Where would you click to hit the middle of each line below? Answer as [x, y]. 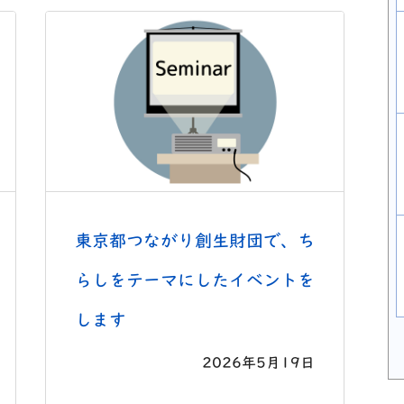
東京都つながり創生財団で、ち [195, 241]
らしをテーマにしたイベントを [195, 280]
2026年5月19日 [258, 363]
